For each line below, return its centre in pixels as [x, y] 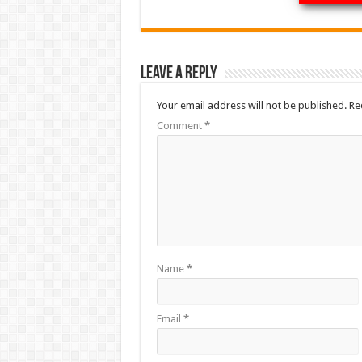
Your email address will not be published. [251, 106]
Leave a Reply [179, 74]
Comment [180, 126]
